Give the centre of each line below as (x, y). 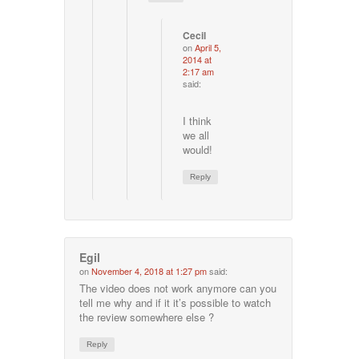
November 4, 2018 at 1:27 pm (149, 270)
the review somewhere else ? (147, 317)
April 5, (208, 47)
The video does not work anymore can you (178, 288)
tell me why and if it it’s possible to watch (175, 302)
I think (198, 120)
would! (198, 149)
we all (196, 135)
